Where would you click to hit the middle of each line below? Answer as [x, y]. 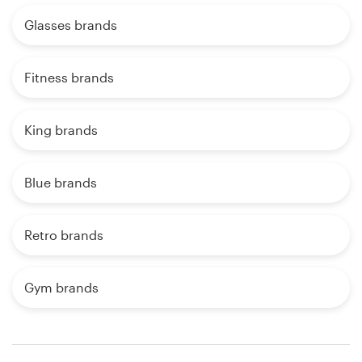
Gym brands [61, 287]
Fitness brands [69, 77]
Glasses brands [71, 24]
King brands [61, 129]
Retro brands [64, 234]
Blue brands [61, 182]
